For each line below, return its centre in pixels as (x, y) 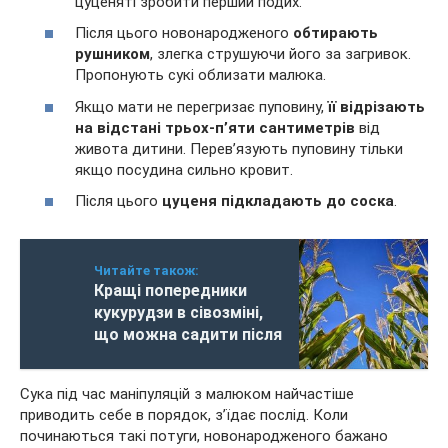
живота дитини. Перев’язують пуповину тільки (239, 148)
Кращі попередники (170, 291)
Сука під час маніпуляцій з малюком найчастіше (187, 394)
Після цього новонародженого (184, 33)
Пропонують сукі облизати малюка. (200, 75)
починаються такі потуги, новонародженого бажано (204, 436)
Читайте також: (146, 271)
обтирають (335, 33)
